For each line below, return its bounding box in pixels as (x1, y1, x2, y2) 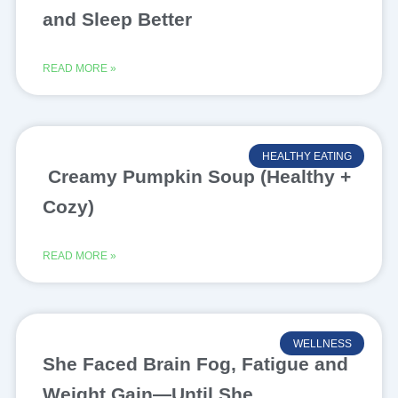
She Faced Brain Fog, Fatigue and (42, 354, 348, 375)
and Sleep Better (42, 9, 197, 30)
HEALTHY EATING (261, 149, 352, 163)
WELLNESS (292, 337, 352, 350)
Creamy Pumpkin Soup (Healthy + (42, 166, 351, 187)
